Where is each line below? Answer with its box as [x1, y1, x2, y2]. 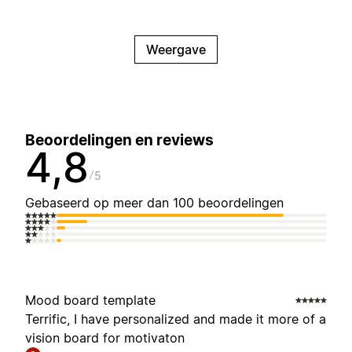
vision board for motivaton [25, 330, 185, 346]
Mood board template [25, 292, 156, 309]
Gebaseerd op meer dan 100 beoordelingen [25, 195, 284, 211]
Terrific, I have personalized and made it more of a [25, 311, 326, 328]
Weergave [146, 42, 206, 58]
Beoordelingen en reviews [25, 131, 214, 150]
